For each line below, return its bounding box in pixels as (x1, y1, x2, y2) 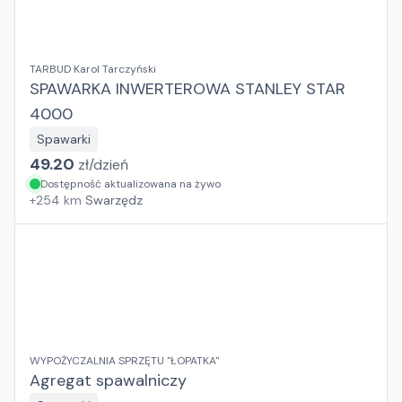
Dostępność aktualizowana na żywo (40, 177, 221, 191)
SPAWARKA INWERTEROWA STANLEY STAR (30, 78, 345, 100)
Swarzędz (85, 192, 143, 208)
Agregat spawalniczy (30, 370, 187, 391)
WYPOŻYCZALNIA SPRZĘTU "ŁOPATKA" (30, 354, 219, 368)
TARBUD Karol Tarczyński (30, 62, 156, 76)
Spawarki (37, 131, 91, 147)
